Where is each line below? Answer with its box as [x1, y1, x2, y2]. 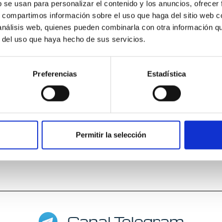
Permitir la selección [76, 130, 146, 139]
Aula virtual [87, 1, 134, 12]
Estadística [147, 69, 186, 78]
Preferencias [33, 69, 77, 78]
